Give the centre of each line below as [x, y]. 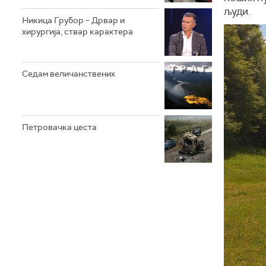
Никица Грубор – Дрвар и [73, 20]
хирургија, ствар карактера [77, 31]
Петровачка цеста [59, 127]
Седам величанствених [69, 73]
